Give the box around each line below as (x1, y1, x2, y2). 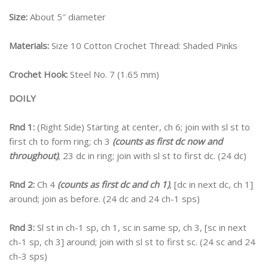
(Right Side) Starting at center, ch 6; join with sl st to (35, 120, 250, 133)
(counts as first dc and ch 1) (57, 178, 169, 190)
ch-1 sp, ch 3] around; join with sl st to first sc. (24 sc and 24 (9, 235, 255, 248)
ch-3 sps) (9, 249, 47, 262)
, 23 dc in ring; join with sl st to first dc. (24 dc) (58, 149, 246, 162)
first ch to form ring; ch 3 (9, 135, 112, 147)
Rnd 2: (9, 178, 35, 190)
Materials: (9, 39, 49, 51)
